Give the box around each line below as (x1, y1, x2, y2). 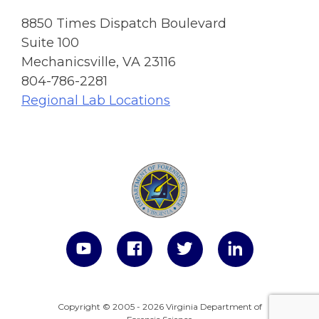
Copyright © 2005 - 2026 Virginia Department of (57, 300, 262, 312)
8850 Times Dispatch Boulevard (21, 15, 226, 31)
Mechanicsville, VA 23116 (21, 53, 176, 70)
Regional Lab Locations (21, 92, 170, 108)
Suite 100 (21, 34, 79, 51)
